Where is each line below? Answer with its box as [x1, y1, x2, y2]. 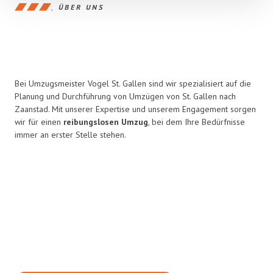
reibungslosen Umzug [63, 116, 148, 127]
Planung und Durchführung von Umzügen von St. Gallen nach [15, 91, 236, 102]
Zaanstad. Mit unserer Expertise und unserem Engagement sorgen [15, 104, 256, 115]
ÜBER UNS [58, 2, 104, 12]
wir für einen [15, 116, 63, 127]
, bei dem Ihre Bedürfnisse [148, 116, 245, 127]
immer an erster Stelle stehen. [15, 129, 126, 140]
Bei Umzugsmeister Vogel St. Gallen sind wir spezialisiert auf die [15, 78, 251, 89]
